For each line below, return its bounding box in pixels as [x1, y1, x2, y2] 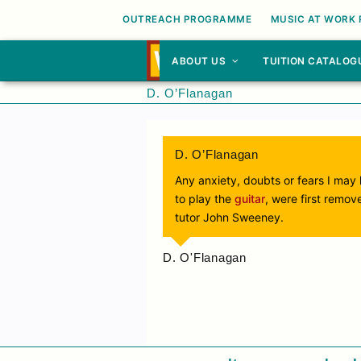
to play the [175, 192, 234, 205]
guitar [234, 192, 265, 205]
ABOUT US [172, 55, 229, 67]
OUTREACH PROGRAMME [122, 14, 251, 25]
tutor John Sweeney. [175, 210, 284, 224]
